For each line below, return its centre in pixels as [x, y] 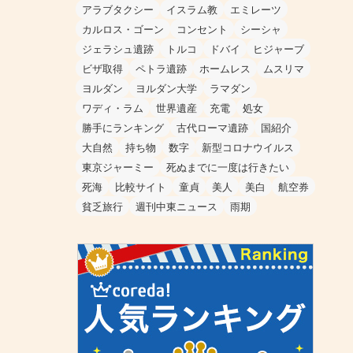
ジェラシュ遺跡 [118, 49]
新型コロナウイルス [248, 147]
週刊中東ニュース [176, 206]
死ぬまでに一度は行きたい [228, 167]
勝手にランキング [123, 128]
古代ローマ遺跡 [212, 128]
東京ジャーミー [118, 167]
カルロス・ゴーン [123, 29]
